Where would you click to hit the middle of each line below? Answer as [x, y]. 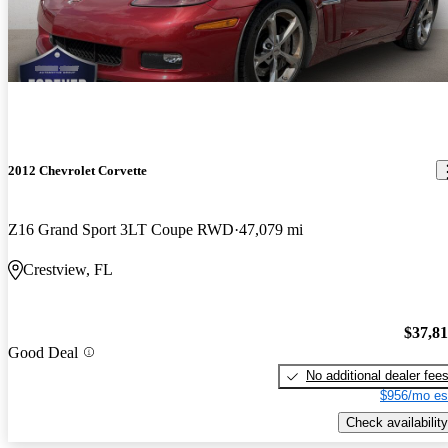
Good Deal [43, 352]
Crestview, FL [68, 269]
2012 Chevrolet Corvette [77, 170]
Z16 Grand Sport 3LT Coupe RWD [121, 229]
